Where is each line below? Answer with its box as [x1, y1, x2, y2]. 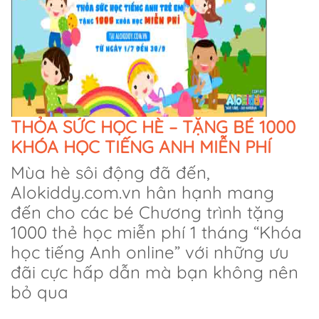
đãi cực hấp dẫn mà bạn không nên [11, 261, 298, 283]
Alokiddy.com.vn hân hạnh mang [11, 182, 274, 204]
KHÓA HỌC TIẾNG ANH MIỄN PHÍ [11, 136, 271, 158]
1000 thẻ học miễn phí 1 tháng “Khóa [11, 221, 302, 244]
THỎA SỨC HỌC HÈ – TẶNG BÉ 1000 [11, 116, 296, 138]
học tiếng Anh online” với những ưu [11, 241, 289, 263]
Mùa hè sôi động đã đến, [11, 162, 210, 184]
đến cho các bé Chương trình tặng [11, 202, 284, 224]
